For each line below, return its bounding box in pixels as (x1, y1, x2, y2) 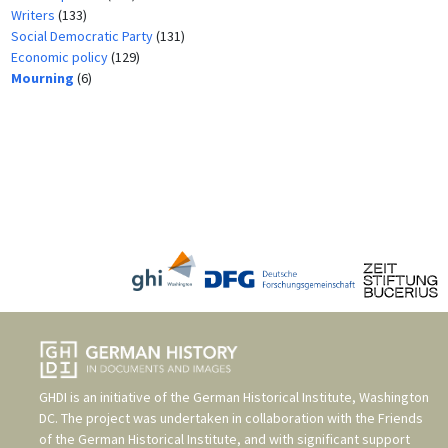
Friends (378, 409, 423, 428)
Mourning (10, 69, 77, 88)
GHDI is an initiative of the (39, 388, 193, 407)
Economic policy (10, 48, 111, 67)
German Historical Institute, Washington (193, 388, 429, 407)
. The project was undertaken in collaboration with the (55, 409, 378, 428)
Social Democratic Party (10, 27, 156, 46)
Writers (10, 6, 58, 25)
